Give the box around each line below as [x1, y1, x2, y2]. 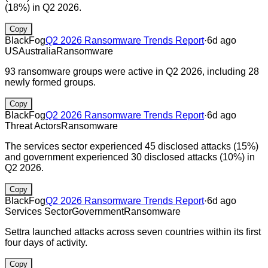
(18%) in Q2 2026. [5, 2, 81, 13]
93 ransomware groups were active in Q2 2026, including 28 [5, 66, 259, 77]
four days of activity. [5, 237, 87, 248]
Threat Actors [5, 120, 61, 131]
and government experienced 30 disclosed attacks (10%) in [5, 151, 255, 162]
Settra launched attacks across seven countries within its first [5, 226, 261, 237]
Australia [19, 45, 56, 56]
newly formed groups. [5, 77, 96, 87]
